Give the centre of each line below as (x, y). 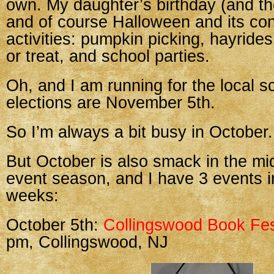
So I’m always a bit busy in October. (139, 132)
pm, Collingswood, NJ (87, 242)
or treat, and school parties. (108, 56)
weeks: (32, 196)
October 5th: (55, 225)
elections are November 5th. (111, 103)
